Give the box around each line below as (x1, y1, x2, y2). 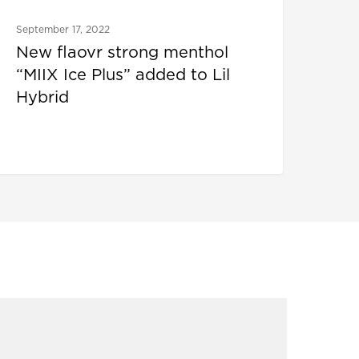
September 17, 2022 (16, 23, 111, 36)
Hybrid (16, 87, 70, 107)
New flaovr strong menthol (16, 42, 229, 63)
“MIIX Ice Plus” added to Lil (16, 65, 231, 85)
